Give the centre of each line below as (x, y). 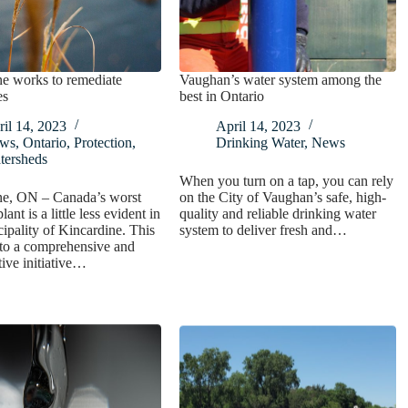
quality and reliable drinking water (278, 213)
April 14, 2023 (259, 126)
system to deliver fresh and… (264, 229)
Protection (102, 142)
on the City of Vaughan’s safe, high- (283, 197)
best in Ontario (222, 96)
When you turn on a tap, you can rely (287, 180)
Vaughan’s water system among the (281, 79)
